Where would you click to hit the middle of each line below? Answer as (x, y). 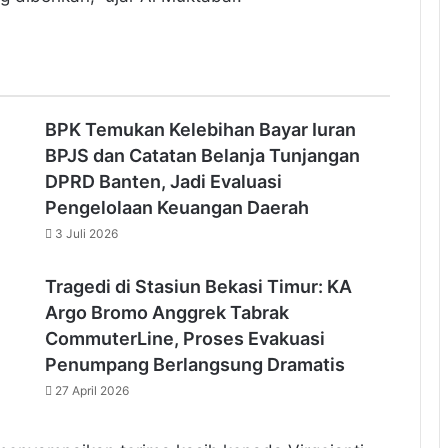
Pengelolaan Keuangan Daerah (176, 207)
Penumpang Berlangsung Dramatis (194, 364)
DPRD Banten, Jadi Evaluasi (163, 181)
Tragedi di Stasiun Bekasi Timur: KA (198, 286)
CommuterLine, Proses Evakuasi (184, 338)
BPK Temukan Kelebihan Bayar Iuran (200, 129)
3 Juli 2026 (86, 233)
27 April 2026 (91, 390)
